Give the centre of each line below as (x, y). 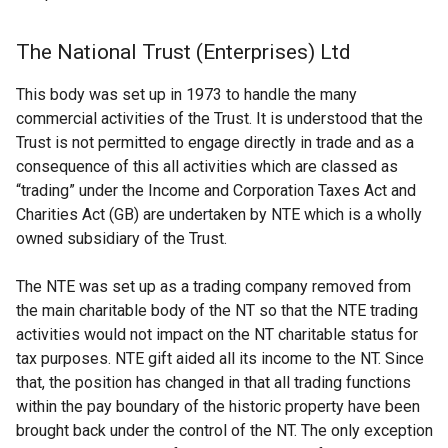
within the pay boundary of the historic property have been (218, 406)
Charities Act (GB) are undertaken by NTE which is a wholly (219, 214)
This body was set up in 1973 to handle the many (186, 94)
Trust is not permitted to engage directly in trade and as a (215, 142)
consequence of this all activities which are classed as (207, 166)
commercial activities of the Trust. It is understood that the (219, 118)
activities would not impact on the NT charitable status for (217, 334)
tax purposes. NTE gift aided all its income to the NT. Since (220, 358)
